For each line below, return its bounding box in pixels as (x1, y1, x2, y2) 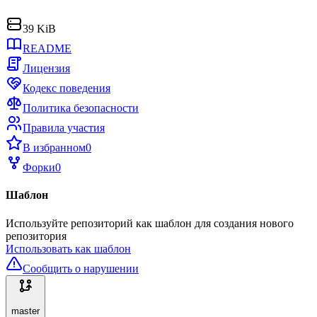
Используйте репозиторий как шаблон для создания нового (6, 217, 294, 229)
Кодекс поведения (23, 82, 110, 94)
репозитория (6, 229, 67, 242)
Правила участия (23, 122, 105, 134)
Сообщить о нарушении (23, 262, 139, 275)
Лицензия (23, 62, 70, 74)
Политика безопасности (23, 102, 139, 114)
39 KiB (23, 23, 56, 35)
